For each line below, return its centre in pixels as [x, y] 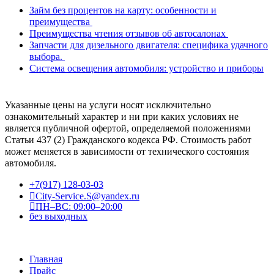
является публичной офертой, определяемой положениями [128, 128]
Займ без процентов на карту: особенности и [123, 10]
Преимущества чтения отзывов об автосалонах [129, 34]
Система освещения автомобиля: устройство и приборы [146, 68]
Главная [46, 259]
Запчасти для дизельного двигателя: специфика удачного [149, 45]
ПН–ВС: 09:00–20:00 [79, 207]
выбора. [47, 57]
